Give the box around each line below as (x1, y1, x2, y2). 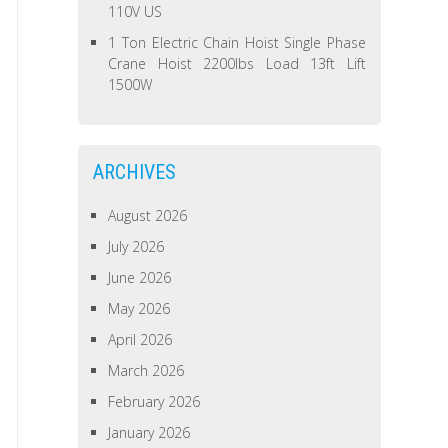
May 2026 (108, 299, 171, 318)
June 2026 (108, 268, 172, 287)
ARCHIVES (93, 160, 177, 184)
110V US (108, 2, 163, 21)
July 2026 (108, 237, 165, 256)
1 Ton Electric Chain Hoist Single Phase (108, 33, 366, 52)
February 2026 (108, 392, 201, 411)
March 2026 (108, 361, 185, 380)
